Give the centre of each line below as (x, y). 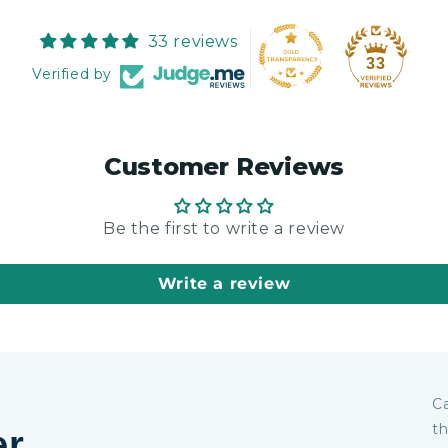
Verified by (72, 73)
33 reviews (192, 41)
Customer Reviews (224, 166)
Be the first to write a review (224, 228)
